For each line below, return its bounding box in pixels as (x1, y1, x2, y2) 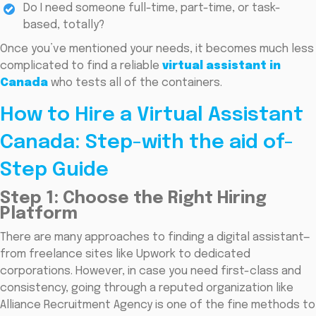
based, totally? (23, 19, 104, 32)
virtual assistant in (162, 60, 281, 73)
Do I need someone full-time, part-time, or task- (23, 2, 281, 15)
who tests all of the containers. (48, 77, 222, 90)
